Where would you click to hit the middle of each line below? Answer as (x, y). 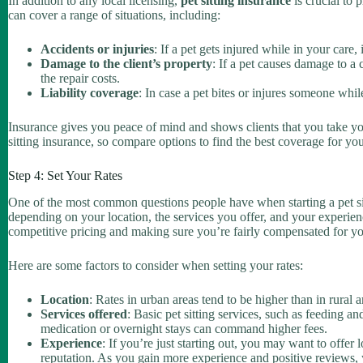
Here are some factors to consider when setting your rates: (156, 265)
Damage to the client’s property (126, 63)
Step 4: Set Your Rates (65, 175)
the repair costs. (80, 78)
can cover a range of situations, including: (114, 15)
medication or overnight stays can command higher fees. (184, 328)
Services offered (84, 314)
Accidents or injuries (97, 49)
